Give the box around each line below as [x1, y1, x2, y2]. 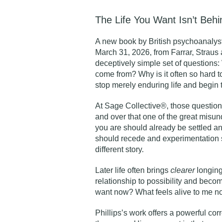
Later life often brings [95, 166, 170, 174]
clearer [170, 166, 195, 174]
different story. [95, 145, 144, 154]
